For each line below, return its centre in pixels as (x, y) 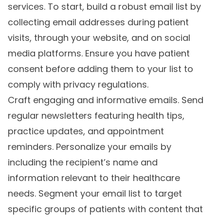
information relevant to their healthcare (94, 178)
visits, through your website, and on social (99, 38)
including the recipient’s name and (83, 163)
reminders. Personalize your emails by (90, 147)
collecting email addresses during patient (98, 22)
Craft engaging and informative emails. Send (106, 100)
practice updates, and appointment (86, 131)
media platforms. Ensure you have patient (99, 54)
